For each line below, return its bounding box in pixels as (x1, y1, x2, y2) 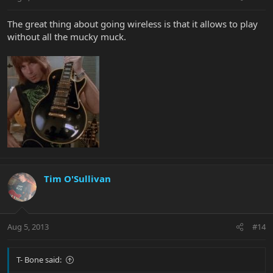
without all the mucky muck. (7, 30, 126, 43)
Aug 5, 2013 (7, 221, 49, 233)
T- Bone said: (16, 254, 62, 266)
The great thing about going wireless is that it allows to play (7, 17, 258, 30)
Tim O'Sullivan (44, 172, 111, 185)
